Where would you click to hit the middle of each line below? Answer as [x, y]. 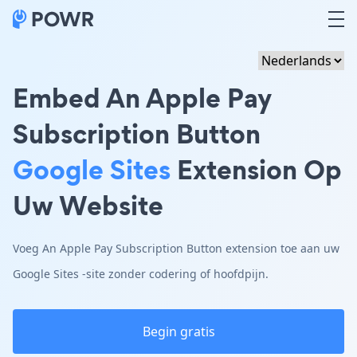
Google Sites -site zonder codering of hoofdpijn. [141, 274]
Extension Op [256, 169]
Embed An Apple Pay [142, 98]
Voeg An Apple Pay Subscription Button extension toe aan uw [176, 248]
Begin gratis [178, 331]
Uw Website [88, 205]
